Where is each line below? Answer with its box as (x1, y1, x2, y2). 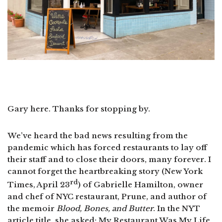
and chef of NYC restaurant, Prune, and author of (7, 191, 207, 201)
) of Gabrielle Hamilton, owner (78, 179, 203, 189)
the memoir (7, 203, 56, 213)
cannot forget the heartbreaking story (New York (7, 166, 203, 176)
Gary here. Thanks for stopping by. (7, 104, 150, 113)
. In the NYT (153, 203, 200, 213)
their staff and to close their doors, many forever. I (7, 154, 211, 164)
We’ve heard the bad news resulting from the (7, 130, 188, 140)
